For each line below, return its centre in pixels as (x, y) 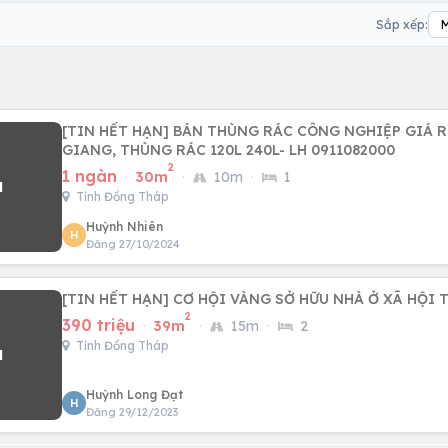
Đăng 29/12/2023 (132, 412)
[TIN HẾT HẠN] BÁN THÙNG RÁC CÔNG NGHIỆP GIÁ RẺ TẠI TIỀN (117, 131)
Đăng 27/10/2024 (133, 244)
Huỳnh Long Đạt (134, 394)
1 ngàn (89, 176)
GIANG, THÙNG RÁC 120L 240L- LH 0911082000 (228, 150)
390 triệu (98, 325)
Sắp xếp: (402, 24)
